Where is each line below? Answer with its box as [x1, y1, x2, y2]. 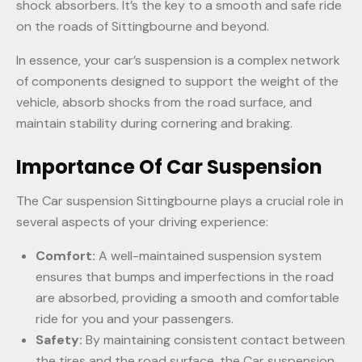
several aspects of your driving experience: [16, 213, 268, 231]
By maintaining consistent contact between [86, 331, 345, 349]
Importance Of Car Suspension [16, 154, 322, 181]
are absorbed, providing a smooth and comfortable [36, 289, 339, 307]
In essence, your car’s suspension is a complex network [16, 52, 340, 69]
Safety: [36, 331, 86, 349]
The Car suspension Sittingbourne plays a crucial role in [16, 192, 343, 210]
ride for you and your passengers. [36, 310, 234, 328]
